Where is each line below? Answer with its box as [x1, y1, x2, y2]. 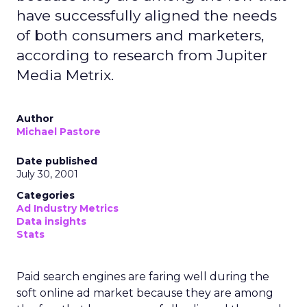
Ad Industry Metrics [16, 202, 119, 214]
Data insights [16, 215, 86, 228]
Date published [16, 155, 97, 167]
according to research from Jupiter [16, 47, 267, 64]
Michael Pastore [16, 125, 101, 138]
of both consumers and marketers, [16, 27, 264, 44]
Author [16, 112, 53, 125]
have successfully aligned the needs [16, 7, 277, 24]
